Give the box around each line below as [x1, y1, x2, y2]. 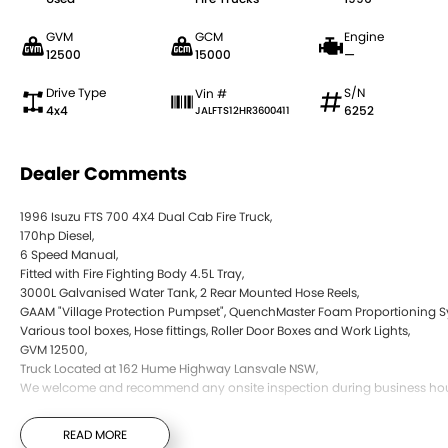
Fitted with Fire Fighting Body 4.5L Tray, [20, 265, 244, 282]
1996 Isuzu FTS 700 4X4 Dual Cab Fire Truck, [20, 208, 272, 225]
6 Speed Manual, [20, 246, 118, 263]
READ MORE [63, 426, 127, 443]
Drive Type [46, 84, 106, 101]
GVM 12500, [20, 341, 87, 358]
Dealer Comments [20, 161, 187, 186]
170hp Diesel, [20, 227, 94, 244]
